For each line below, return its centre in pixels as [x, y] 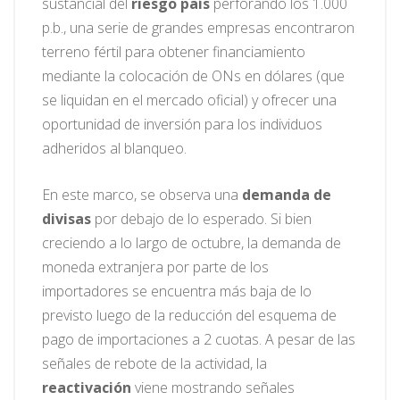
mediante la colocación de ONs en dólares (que [193, 76]
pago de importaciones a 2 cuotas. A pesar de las [199, 340]
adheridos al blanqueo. [116, 149]
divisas [67, 219]
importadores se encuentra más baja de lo [177, 292]
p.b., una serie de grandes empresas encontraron [198, 28]
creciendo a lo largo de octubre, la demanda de [192, 243]
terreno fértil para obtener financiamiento [174, 52]
